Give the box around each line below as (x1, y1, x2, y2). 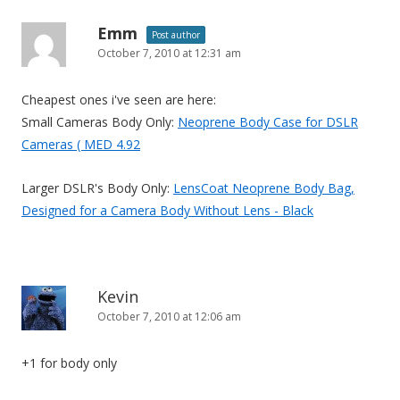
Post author (152, 28, 200, 41)
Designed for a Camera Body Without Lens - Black (21, 201, 313, 219)
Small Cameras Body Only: (21, 112, 178, 130)
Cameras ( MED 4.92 (21, 135, 140, 153)
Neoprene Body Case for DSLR (178, 112, 358, 130)
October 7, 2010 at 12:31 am (97, 45, 241, 61)
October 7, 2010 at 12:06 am (97, 308, 241, 324)
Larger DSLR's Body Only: (21, 179, 173, 196)
